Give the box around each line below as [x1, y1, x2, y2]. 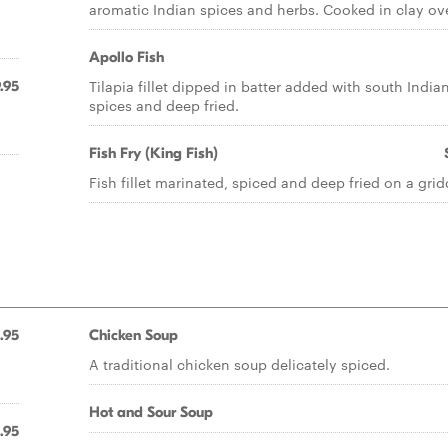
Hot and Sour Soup [89, 403, 213, 421]
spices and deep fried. [89, 95, 239, 115]
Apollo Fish [89, 48, 164, 66]
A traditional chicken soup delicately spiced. [89, 354, 390, 374]
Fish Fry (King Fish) [89, 144, 218, 162]
